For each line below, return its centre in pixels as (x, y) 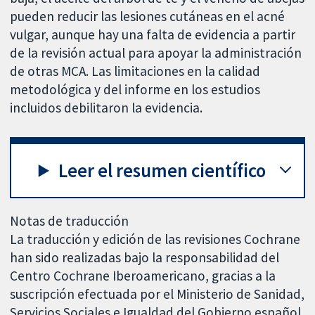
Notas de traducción (70, 221)
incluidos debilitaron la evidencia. (107, 108)
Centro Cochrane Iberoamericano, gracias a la (143, 276)
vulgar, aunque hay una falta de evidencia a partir (153, 35)
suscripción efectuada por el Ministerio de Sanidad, (157, 294)
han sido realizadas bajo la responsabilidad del (145, 258)
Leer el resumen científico (162, 170)
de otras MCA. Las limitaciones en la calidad (135, 71)
